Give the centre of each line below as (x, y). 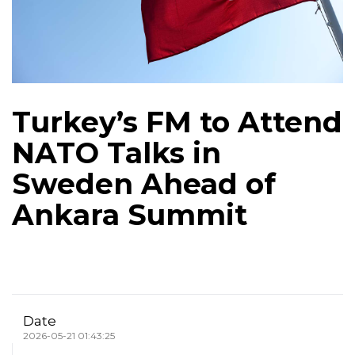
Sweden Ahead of (144, 183)
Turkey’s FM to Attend (177, 122)
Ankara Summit (130, 214)
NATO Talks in (116, 153)
